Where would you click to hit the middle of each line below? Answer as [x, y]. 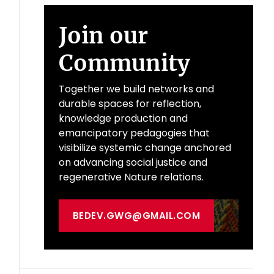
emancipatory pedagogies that [135, 133]
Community [125, 64]
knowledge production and [124, 119]
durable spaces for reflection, [130, 104]
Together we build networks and [137, 89]
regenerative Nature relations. [131, 177]
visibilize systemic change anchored [145, 148]
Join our [104, 36]
